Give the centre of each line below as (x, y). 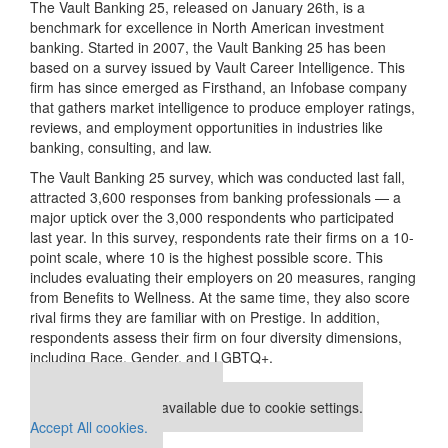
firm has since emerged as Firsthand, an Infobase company (218, 87)
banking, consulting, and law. (121, 147)
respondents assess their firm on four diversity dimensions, (216, 337)
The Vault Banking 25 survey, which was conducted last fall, (217, 177)
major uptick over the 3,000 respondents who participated (212, 217)
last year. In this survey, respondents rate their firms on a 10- (222, 237)
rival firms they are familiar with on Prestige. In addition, (205, 317)
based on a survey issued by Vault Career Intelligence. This (217, 67)
